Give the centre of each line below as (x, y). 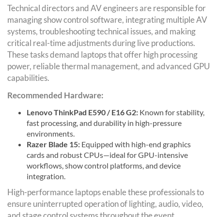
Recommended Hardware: (55, 95)
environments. (51, 133)
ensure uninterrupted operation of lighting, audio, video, (105, 203)
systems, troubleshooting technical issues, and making (101, 31)
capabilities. (28, 77)
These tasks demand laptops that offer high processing (102, 54)
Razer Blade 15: (53, 144)
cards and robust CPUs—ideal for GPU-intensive (107, 155)
